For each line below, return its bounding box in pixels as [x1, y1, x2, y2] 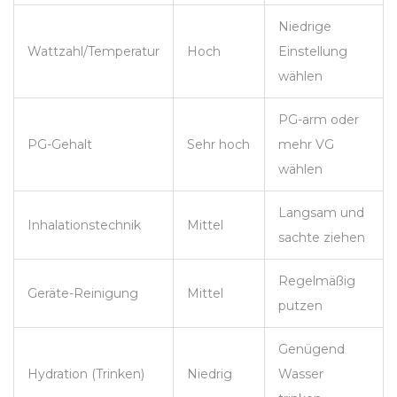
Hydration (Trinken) [27, 366, 144, 383]
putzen [278, 298, 323, 315]
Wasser [278, 366, 323, 383]
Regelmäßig [278, 273, 355, 290]
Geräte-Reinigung [27, 285, 138, 302]
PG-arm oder [278, 112, 359, 128]
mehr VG [278, 136, 334, 153]
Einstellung [278, 43, 347, 60]
